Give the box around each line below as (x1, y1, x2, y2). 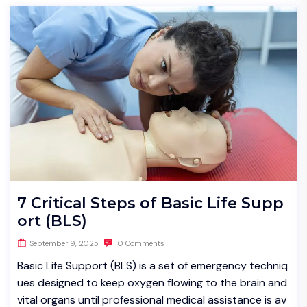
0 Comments (116, 238, 164, 248)
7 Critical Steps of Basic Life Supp (17, 194, 284, 212)
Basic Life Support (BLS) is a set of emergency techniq (17, 258, 288, 273)
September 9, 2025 (29, 238, 99, 248)
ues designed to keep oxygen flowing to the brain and (17, 275, 287, 290)
